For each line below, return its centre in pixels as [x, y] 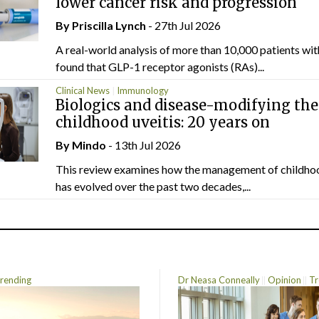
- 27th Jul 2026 [183, 25]
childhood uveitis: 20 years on [163, 122]
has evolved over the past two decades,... [153, 187]
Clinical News [83, 90]
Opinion [284, 279]
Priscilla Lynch [109, 25]
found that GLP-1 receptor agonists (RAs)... [160, 66]
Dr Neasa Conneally [219, 279]
